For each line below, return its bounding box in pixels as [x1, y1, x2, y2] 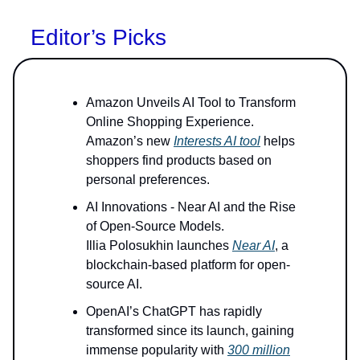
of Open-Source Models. [86, 219, 224, 234]
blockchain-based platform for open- [86, 258, 290, 272]
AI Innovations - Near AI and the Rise [86, 200, 296, 215]
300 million [227, 343, 290, 358]
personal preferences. [86, 173, 210, 187]
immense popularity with [86, 343, 227, 358]
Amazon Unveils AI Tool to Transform [86, 96, 296, 110]
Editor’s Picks [31, 25, 166, 51]
